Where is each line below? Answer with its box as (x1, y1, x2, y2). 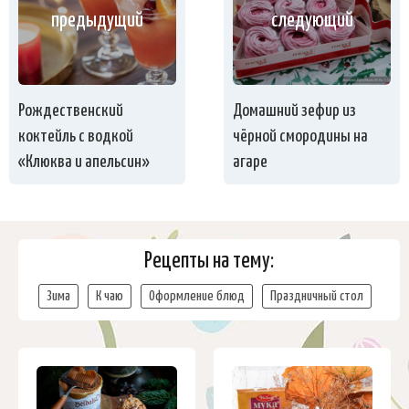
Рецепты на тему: (144, 251, 274, 273)
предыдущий (50, 10, 143, 31)
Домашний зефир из (233, 102, 357, 121)
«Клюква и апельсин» (18, 153, 150, 172)
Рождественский (18, 102, 123, 121)
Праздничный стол (269, 289, 363, 304)
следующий (270, 10, 353, 31)
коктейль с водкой (18, 128, 133, 146)
